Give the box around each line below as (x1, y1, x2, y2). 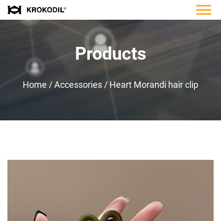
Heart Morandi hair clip (110, 79, 198, 90)
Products (74, 43, 147, 64)
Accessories (54, 79, 102, 90)
